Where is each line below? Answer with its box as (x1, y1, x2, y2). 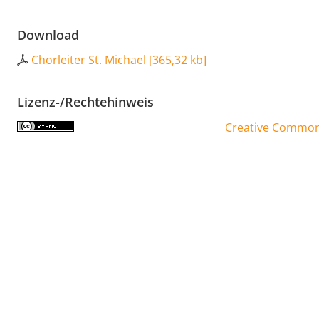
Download (17, 26, 79, 44)
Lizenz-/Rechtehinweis (17, 93, 154, 111)
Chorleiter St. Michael (31, 52, 146, 68)
